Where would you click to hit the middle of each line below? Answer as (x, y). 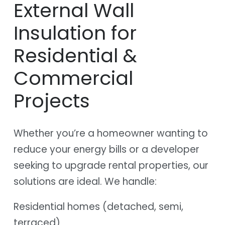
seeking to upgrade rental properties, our (111, 165)
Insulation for (75, 33)
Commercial (73, 78)
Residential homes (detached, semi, (98, 206)
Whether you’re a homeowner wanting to (111, 133)
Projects (52, 100)
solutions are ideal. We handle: (85, 181)
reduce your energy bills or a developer (106, 149)
